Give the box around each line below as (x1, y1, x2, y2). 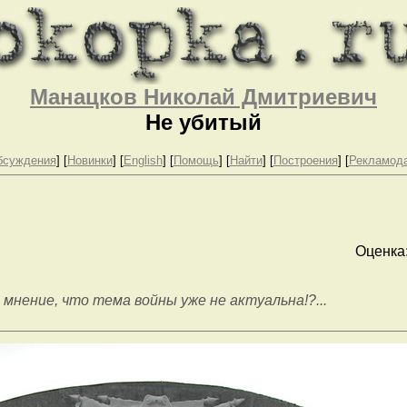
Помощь (173, 153, 219, 167)
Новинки (66, 153, 113, 167)
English (123, 153, 163, 167)
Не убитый (145, 110, 262, 134)
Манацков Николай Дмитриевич (30, 84, 377, 109)
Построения (273, 153, 338, 167)
